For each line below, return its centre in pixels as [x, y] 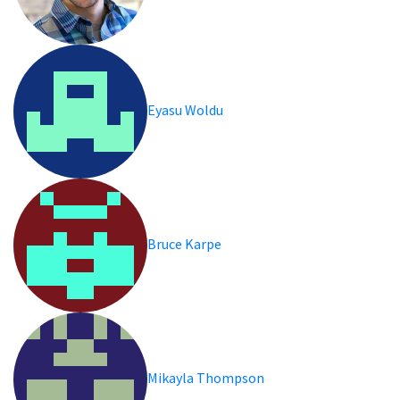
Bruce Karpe [185, 243]
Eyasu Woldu [186, 109]
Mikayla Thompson [207, 377]
